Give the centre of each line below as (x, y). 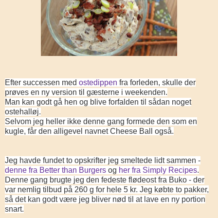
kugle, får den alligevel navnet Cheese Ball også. (89, 131)
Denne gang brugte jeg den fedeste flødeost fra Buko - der (105, 180)
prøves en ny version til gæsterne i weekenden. (86, 92)
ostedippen (99, 82)
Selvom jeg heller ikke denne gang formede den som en (101, 121)
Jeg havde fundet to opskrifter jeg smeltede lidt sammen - (103, 160)
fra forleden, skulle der (157, 82)
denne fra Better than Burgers (55, 170)
